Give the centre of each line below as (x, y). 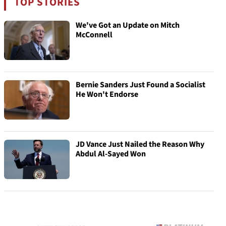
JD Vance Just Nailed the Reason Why (140, 144)
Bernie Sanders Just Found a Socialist (140, 85)
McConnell (94, 35)
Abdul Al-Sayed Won (111, 154)
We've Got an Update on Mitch (128, 25)
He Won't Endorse (107, 94)
